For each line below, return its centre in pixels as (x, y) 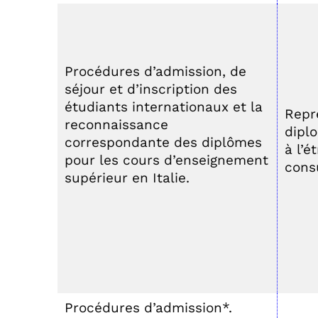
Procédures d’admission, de (155, 71)
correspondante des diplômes (163, 142)
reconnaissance (116, 125)
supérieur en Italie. (127, 178)
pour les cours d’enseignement (166, 160)
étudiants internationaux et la (164, 107)
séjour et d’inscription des (151, 89)
